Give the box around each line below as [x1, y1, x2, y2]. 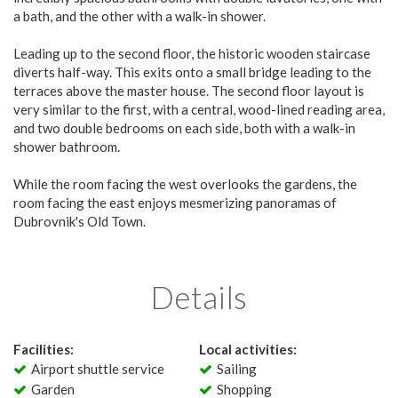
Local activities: [199, 341, 297, 357]
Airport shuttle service [30, 361, 164, 377]
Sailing [216, 361, 257, 377]
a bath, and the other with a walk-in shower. [13, 8, 266, 24]
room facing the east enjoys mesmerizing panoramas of [13, 195, 337, 211]
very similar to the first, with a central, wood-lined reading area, [13, 101, 385, 117]
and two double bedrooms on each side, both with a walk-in [13, 120, 355, 136]
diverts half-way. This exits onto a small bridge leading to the [13, 64, 371, 80]
